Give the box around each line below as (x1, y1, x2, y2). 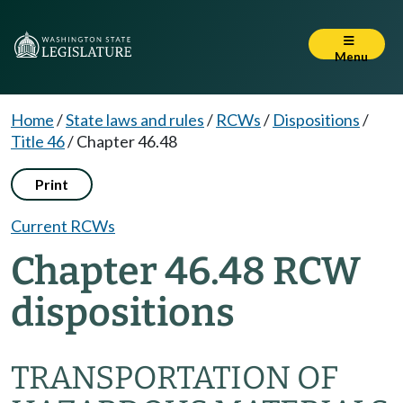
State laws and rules (66, 110, 204, 130)
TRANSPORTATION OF (11, 359, 338, 397)
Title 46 (11, 131, 65, 151)
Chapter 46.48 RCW (11, 248, 361, 294)
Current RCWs (11, 216, 115, 236)
